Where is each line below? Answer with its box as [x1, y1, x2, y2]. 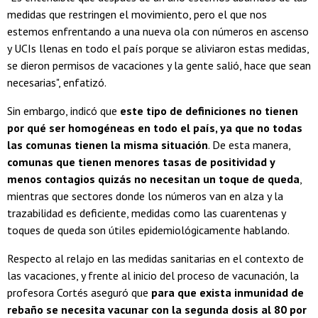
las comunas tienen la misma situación [7, 137, 208, 152]
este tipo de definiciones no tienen [120, 103, 298, 118]
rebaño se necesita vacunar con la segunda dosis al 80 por [7, 302, 307, 317]
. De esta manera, [208, 137, 290, 152]
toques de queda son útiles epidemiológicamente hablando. [7, 222, 290, 237]
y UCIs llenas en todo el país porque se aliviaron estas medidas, [7, 40, 309, 55]
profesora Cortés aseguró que [7, 285, 151, 300]
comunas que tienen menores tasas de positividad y [7, 154, 275, 169]
